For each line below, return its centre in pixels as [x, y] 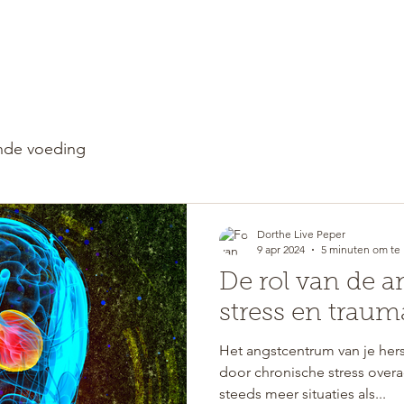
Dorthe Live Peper [301, 234]
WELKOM [280, 76]
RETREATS [355, 76]
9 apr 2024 [281, 249]
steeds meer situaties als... [303, 394]
